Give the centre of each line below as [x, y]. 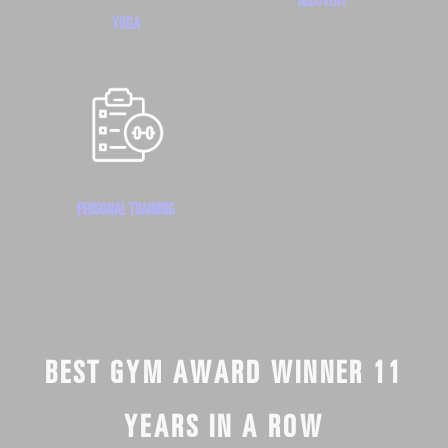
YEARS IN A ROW [224, 424]
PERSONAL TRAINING [126, 207]
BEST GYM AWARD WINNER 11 [224, 370]
